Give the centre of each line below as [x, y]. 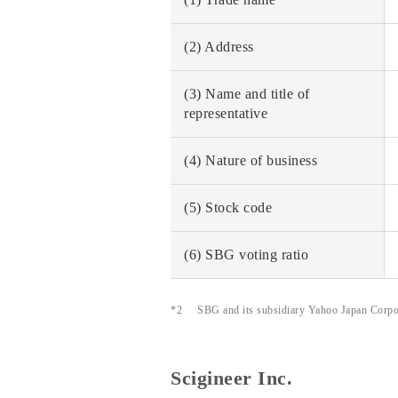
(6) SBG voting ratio [246, 255]
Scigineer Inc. [231, 378]
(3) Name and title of [247, 94]
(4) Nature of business [251, 160]
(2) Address [219, 47]
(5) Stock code [228, 207]
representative [226, 113]
